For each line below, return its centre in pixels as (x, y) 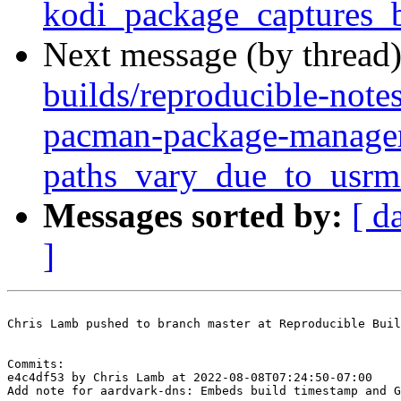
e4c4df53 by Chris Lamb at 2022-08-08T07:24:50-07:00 (190, 378)
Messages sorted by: (193, 216)
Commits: (36, 364)
